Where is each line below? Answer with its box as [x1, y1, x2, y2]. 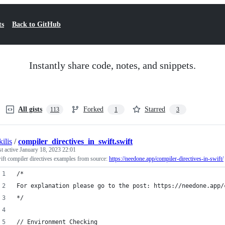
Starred [145, 105, 165, 113]
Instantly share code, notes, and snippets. [29, 60, 196, 71]
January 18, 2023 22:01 [20, 146, 76, 153]
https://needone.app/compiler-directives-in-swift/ [109, 155, 223, 162]
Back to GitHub [12, 21, 61, 28]
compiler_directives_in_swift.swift [18, 137, 133, 146]
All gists [18, 105, 42, 113]
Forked [83, 105, 103, 113]
